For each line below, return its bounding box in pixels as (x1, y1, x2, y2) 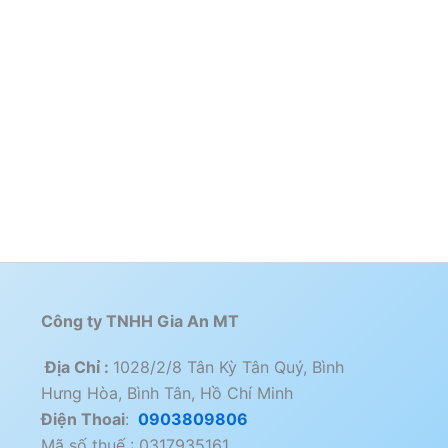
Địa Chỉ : (40, 357, 113, 378)
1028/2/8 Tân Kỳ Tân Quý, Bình (112, 357, 344, 378)
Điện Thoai (40, 409, 125, 430)
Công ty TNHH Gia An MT (40, 311, 239, 332)
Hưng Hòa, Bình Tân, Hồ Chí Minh (40, 383, 293, 404)
